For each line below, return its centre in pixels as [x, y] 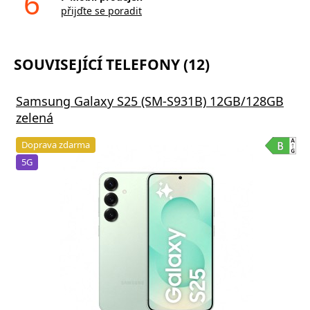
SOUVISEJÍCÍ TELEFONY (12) [112, 64]
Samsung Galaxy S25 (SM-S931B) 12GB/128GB [150, 101]
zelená [35, 117]
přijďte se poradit [101, 10]
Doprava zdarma [56, 144]
